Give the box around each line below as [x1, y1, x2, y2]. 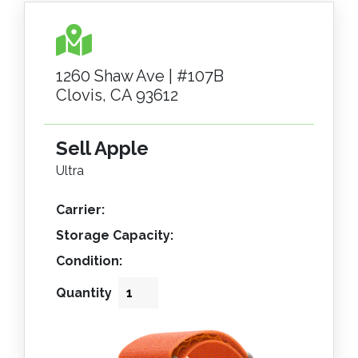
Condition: [56, 253, 122, 268]
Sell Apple [56, 137, 149, 160]
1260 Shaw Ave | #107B [56, 66, 224, 86]
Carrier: [56, 202, 105, 217]
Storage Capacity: [56, 228, 173, 243]
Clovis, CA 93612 [56, 86, 178, 105]
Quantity [56, 285, 112, 300]
